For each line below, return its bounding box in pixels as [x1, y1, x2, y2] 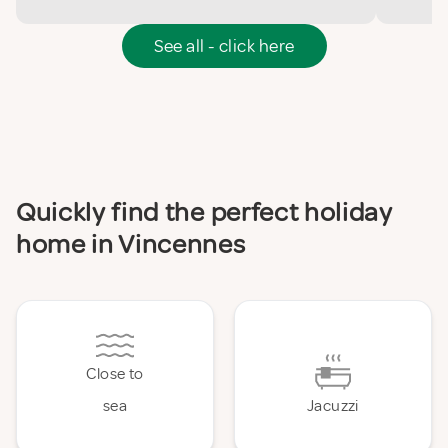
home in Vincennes [16, 227, 246, 262]
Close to [86, 364, 144, 385]
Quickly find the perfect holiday [16, 195, 393, 230]
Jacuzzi [307, 396, 359, 417]
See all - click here [153, 35, 295, 58]
